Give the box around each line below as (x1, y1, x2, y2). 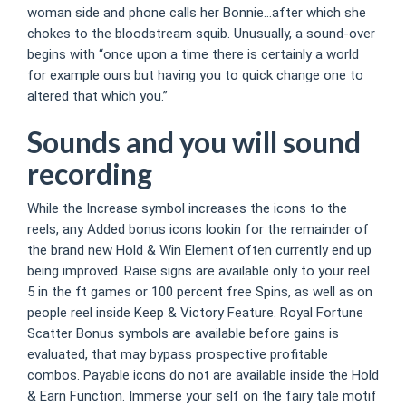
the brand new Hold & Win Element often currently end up (27, 242, 372, 258)
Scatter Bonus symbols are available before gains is (27, 325, 339, 342)
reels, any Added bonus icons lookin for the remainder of (27, 221, 369, 237)
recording (27, 155, 152, 191)
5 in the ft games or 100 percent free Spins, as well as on (27, 284, 372, 300)
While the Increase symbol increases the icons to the (27, 200, 347, 217)
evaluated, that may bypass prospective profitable (27, 346, 328, 362)
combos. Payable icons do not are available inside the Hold (27, 367, 379, 383)
